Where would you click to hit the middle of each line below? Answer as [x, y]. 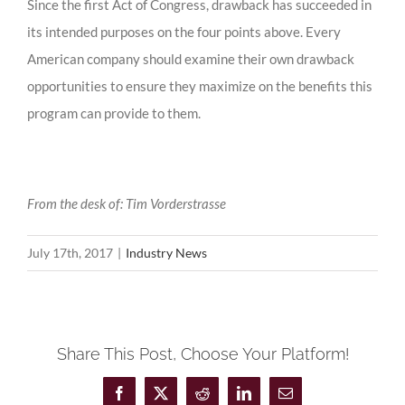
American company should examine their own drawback [191, 59]
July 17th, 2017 [70, 253]
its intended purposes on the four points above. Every [184, 32]
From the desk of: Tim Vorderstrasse [127, 204]
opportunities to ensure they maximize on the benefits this [200, 86]
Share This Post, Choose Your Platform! [202, 354]
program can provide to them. [114, 113]
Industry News [166, 253]
